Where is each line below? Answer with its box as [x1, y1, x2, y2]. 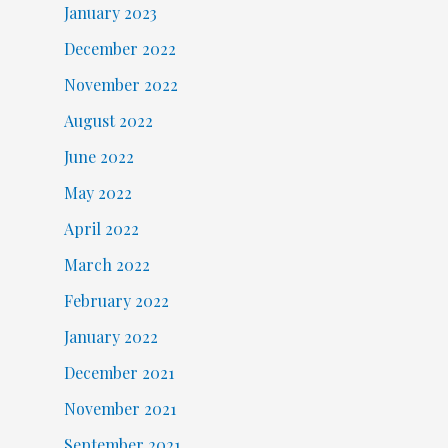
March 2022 [63, 254, 150, 276]
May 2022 [63, 182, 132, 204]
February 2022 [63, 290, 169, 312]
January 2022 [63, 326, 158, 348]
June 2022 [63, 146, 134, 168]
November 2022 [63, 74, 178, 96]
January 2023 [63, 2, 157, 24]
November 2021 [63, 398, 176, 420]
